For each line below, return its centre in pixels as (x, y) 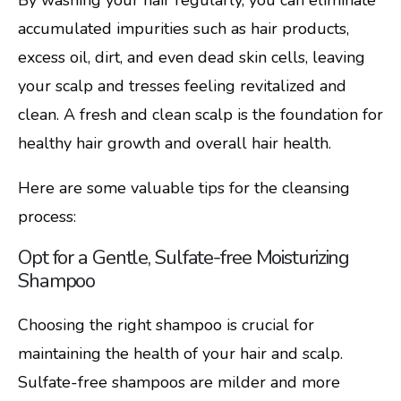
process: (47, 216)
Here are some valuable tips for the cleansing (184, 188)
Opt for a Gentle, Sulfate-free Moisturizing (184, 258)
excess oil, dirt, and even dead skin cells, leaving (192, 57)
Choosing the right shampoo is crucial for (166, 325)
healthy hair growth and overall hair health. (175, 143)
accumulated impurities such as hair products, (183, 28)
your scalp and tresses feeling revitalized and (182, 85)
